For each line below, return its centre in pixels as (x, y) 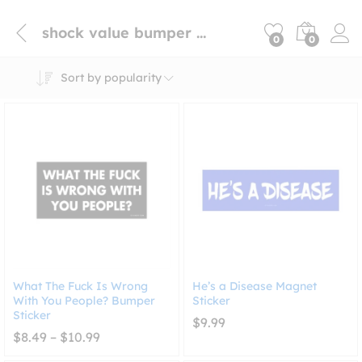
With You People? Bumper (84, 300)
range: (119, 349)
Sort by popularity (111, 78)
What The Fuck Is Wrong (80, 286)
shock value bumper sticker (201, 32)
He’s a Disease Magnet (254, 286)
